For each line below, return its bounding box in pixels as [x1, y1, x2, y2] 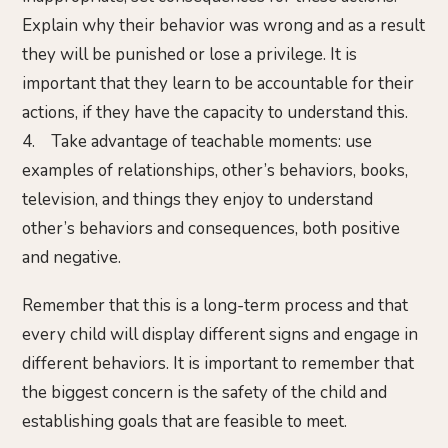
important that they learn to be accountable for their [22, 72, 414, 96]
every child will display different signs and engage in [22, 322, 418, 346]
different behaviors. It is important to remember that [22, 351, 414, 375]
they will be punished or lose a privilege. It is [22, 43, 357, 67]
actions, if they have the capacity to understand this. [22, 101, 408, 125]
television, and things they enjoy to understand [22, 188, 373, 212]
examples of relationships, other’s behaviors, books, [22, 159, 408, 183]
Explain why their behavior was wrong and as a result [22, 14, 425, 38]
